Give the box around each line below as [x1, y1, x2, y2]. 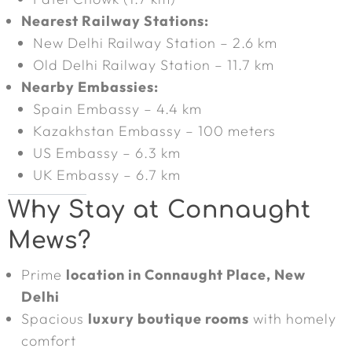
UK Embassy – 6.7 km [33, 166, 181, 184]
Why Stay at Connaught [8, 197, 311, 223]
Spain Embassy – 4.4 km [33, 100, 202, 118]
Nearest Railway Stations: [21, 12, 209, 30]
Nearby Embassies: [21, 78, 159, 96]
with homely [249, 310, 336, 328]
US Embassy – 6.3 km [33, 144, 181, 162]
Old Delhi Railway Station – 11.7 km [33, 56, 274, 74]
